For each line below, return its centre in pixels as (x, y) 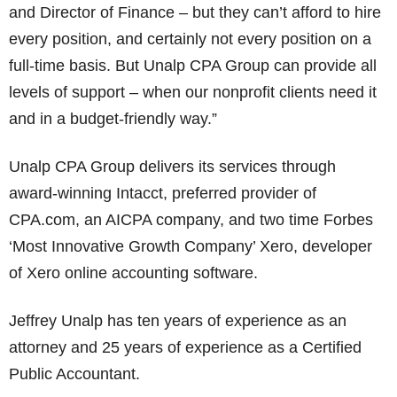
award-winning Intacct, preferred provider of (163, 193)
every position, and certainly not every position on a (190, 39)
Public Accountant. (74, 374)
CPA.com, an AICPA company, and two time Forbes (191, 220)
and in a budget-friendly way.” (113, 119)
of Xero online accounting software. (133, 273)
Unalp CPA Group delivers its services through (172, 167)
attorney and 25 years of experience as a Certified (185, 347)
